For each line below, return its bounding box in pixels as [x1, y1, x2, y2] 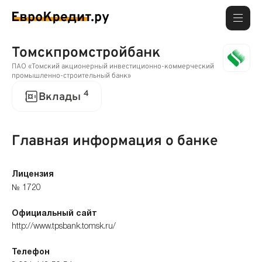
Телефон [12, 249, 50, 257]
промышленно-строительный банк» [12, 71, 131, 81]
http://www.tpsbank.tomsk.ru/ [12, 223, 116, 231]
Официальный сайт [12, 209, 97, 218]
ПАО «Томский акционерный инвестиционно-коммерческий [12, 62, 214, 72]
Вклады [39, 90, 84, 104]
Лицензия [12, 170, 54, 178]
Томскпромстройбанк [12, 44, 160, 63]
